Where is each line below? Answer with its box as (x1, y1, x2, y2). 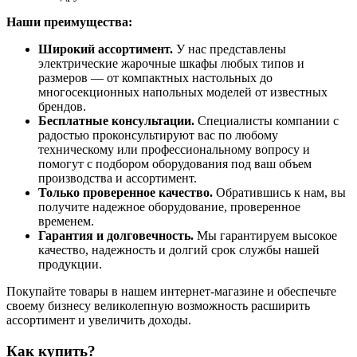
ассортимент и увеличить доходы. (6, 312, 191, 327)
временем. (38, 214, 94, 228)
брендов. (38, 99, 86, 113)
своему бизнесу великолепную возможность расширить (6, 298, 310, 312)
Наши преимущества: (6, 14, 132, 29)
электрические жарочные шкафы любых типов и (38, 56, 304, 70)
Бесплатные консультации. (38, 113, 194, 127)
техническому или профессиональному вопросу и (38, 142, 310, 156)
